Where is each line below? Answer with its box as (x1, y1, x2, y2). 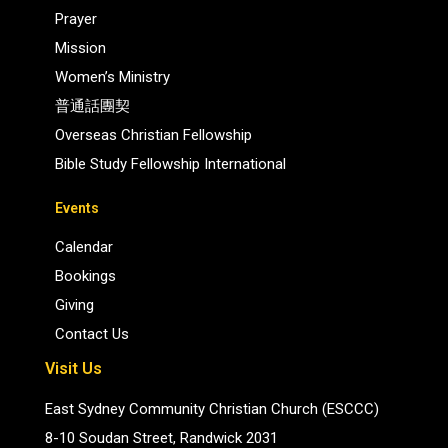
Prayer (54, 10, 97, 29)
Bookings (54, 267, 116, 286)
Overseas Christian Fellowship (54, 126, 252, 145)
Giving (54, 296, 94, 315)
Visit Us (44, 359, 102, 379)
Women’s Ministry (54, 68, 170, 87)
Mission (54, 39, 106, 58)
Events (54, 200, 99, 217)
